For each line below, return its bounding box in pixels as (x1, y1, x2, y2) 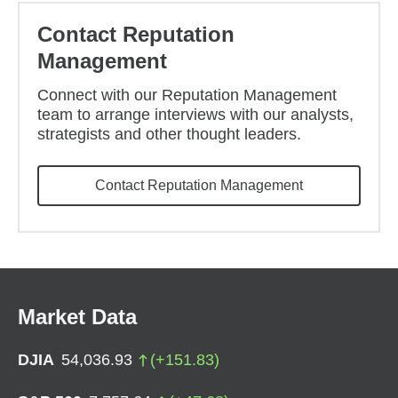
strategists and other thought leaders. (37, 125, 301, 143)
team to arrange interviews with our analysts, (37, 106, 354, 123)
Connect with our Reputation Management (37, 86, 337, 104)
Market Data (18, 305, 137, 329)
